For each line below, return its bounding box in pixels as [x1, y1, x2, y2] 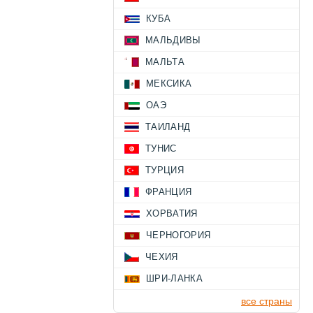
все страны [241, 296, 292, 307]
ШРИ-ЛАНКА [146, 273, 203, 284]
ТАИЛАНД [145, 122, 191, 132]
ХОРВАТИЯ [146, 208, 198, 219]
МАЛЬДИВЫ [145, 35, 201, 45]
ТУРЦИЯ [145, 165, 184, 175]
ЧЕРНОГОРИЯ [146, 230, 211, 240]
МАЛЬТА [145, 57, 184, 67]
